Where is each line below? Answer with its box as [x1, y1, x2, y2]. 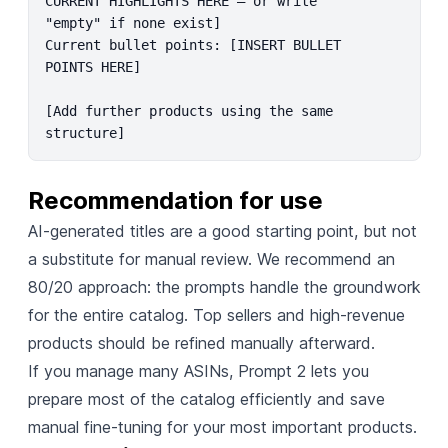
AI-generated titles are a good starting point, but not [27, 220, 417, 241]
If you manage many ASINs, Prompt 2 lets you [27, 360, 369, 381]
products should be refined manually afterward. [27, 332, 375, 353]
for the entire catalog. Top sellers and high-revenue [27, 304, 405, 325]
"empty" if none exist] [44, 14, 221, 31]
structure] [44, 124, 125, 141]
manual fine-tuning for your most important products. [27, 416, 417, 437]
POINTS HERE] [44, 58, 141, 75]
